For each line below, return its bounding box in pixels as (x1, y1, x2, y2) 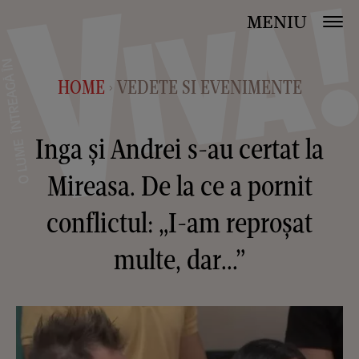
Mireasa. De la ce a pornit (46, 168, 313, 203)
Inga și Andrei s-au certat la (35, 131, 324, 166)
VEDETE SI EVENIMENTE (116, 75, 302, 99)
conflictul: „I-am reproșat (46, 205, 313, 240)
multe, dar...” (114, 242, 245, 276)
